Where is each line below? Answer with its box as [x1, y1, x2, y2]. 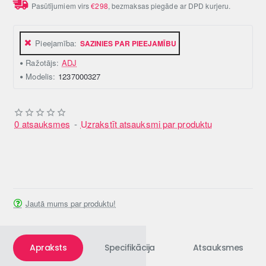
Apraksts [30, 242, 67, 254]
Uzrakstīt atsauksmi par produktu [80, 118, 213, 131]
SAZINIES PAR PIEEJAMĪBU [80, 37, 176, 49]
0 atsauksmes [14, 118, 71, 131]
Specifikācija [104, 242, 155, 254]
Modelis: [26, 71, 56, 83]
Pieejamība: [35, 37, 77, 49]
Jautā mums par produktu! [26, 197, 116, 209]
